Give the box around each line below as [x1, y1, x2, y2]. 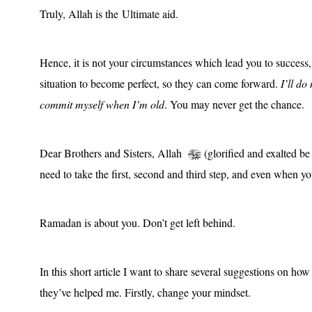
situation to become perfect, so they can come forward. [40, 75, 281, 91]
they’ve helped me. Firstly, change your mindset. [40, 284, 251, 299]
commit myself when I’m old [40, 96, 164, 111]
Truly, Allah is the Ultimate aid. [40, 6, 182, 21]
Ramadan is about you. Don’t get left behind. [40, 214, 235, 230]
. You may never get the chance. [164, 96, 304, 111]
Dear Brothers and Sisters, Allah [40, 145, 188, 160]
